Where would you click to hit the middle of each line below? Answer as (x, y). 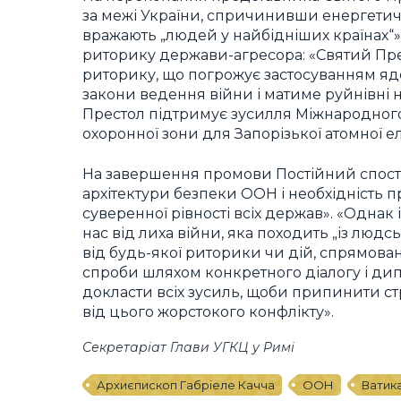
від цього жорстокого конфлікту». (208, 311)
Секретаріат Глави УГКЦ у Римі (188, 348)
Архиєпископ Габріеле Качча (186, 385)
